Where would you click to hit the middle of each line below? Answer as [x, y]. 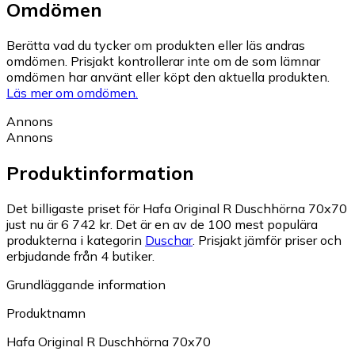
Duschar [169, 240]
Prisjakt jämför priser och [270, 240]
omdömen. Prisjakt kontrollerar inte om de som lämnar [163, 61]
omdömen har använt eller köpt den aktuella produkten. [168, 76]
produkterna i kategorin [76, 240]
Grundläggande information [86, 284]
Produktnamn [46, 313]
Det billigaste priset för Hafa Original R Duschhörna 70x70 [177, 208]
